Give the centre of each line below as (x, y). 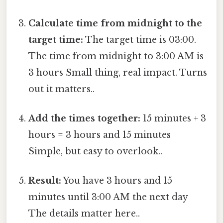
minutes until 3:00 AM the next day (108, 197)
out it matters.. (62, 89)
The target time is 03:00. (140, 40)
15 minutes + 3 (173, 119)
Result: (45, 181)
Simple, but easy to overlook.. (96, 152)
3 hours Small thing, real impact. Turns (118, 72)
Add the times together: (85, 119)
